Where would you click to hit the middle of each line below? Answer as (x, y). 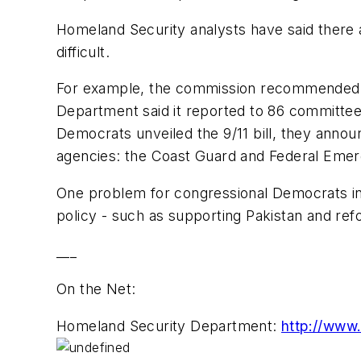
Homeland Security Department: (169, 326)
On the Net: (96, 288)
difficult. (83, 52)
